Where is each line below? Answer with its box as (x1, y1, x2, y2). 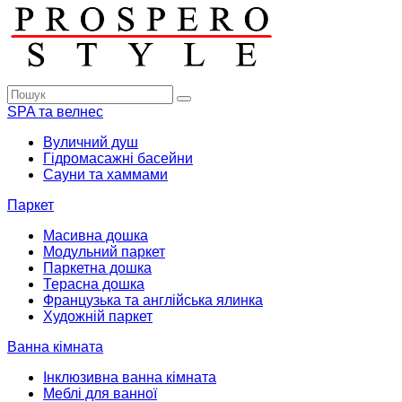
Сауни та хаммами (43, 166, 168, 182)
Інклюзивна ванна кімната (43, 369, 216, 385)
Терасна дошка (43, 275, 144, 292)
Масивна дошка (43, 227, 148, 243)
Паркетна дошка (43, 259, 152, 275)
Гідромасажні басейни (43, 150, 193, 166)
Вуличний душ (43, 134, 138, 150)
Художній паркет (43, 308, 153, 324)
